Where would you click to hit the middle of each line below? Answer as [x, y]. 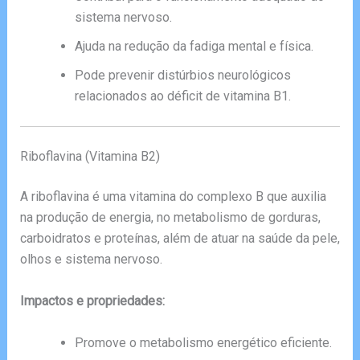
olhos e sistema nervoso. [91, 260]
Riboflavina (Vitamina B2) [90, 157]
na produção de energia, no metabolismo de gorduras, [170, 218]
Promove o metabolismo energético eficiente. [203, 342]
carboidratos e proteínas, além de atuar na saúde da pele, [180, 239]
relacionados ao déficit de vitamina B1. [182, 96]
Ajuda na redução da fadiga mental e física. [194, 47]
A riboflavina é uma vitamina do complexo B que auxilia [173, 197]
